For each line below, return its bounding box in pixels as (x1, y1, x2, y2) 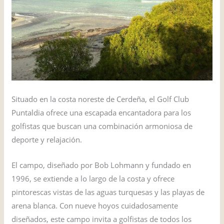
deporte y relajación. (11, 134, 82, 145)
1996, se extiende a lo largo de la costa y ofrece (11, 173, 175, 184)
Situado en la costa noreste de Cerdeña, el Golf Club (11, 94, 189, 104)
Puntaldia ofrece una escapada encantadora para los (11, 107, 191, 118)
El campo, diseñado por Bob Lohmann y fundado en (11, 160, 191, 170)
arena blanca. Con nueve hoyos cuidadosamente (11, 200, 178, 211)
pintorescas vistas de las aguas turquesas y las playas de (11, 187, 205, 197)
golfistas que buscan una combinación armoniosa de (11, 121, 193, 131)
